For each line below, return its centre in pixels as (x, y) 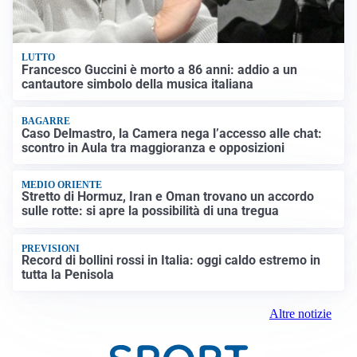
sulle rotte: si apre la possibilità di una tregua (151, 211)
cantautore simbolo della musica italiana (138, 84)
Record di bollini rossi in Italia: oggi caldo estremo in (171, 261)
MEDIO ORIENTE (62, 184)
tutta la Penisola (68, 275)
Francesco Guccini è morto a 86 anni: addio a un (160, 69)
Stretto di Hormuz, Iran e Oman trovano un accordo (168, 197)
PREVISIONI (51, 248)
